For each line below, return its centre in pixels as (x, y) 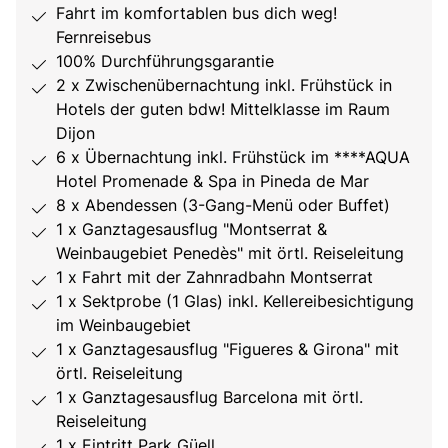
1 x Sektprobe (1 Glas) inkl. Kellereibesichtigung (235, 301)
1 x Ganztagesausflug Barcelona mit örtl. (209, 397)
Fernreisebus (103, 37)
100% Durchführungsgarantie (165, 61)
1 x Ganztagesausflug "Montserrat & (191, 229)
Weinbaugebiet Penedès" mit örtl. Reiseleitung (230, 253)
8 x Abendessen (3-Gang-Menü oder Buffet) (223, 205)
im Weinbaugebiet (123, 325)
